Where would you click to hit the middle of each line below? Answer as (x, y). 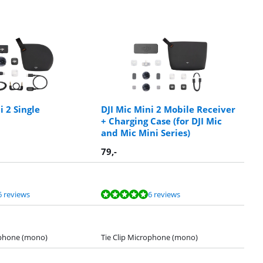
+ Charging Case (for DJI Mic (161, 121)
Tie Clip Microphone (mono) (149, 237)
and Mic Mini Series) (146, 132)
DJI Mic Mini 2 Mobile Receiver (168, 109)
